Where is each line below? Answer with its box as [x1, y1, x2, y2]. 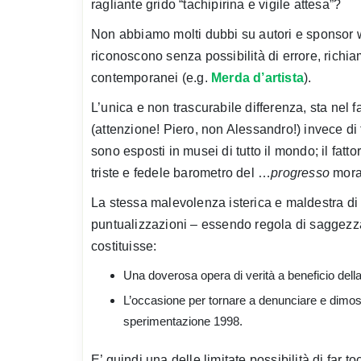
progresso [271, 165, 330, 180]
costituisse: [91, 239, 157, 253]
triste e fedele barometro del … [91, 165, 272, 180]
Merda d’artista [211, 70, 304, 85]
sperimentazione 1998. [123, 313, 243, 328]
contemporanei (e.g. [91, 70, 211, 85]
